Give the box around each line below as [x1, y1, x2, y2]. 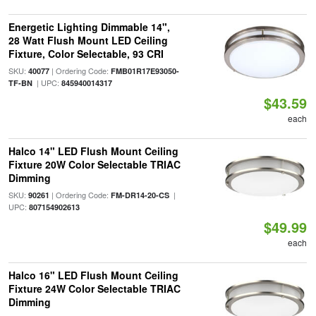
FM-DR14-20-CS [110, 190, 169, 200]
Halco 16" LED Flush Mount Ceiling [8, 268, 178, 282]
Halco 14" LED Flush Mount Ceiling [8, 144, 178, 158]
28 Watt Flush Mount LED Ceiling [8, 33, 168, 47]
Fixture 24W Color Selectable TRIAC [8, 281, 181, 296]
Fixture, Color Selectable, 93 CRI [8, 47, 164, 61]
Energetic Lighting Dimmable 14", [8, 20, 170, 34]
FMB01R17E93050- [110, 66, 179, 76]
